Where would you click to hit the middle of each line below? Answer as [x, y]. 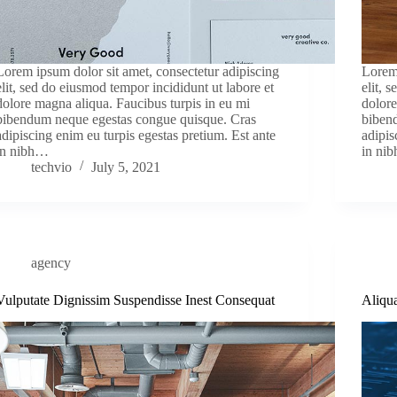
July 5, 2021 [126, 167]
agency [51, 262]
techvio [52, 167]
